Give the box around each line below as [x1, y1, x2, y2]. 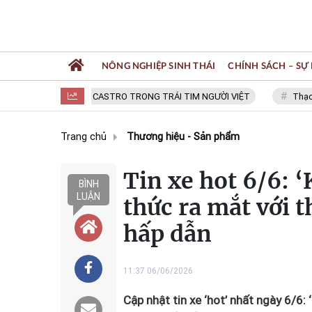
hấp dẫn [123, 220, 212, 248]
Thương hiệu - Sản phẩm [127, 131, 240, 143]
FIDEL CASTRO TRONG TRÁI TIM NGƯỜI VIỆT [32, 91, 217, 102]
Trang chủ [61, 131, 107, 143]
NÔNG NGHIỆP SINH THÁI [102, 61, 216, 71]
